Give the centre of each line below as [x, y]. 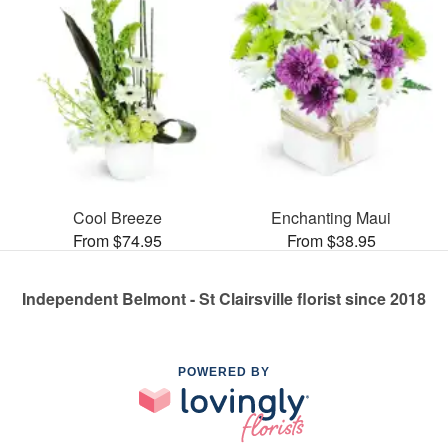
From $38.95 [331, 240]
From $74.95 [117, 240]
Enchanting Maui [331, 217]
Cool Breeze [117, 217]
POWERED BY [224, 371]
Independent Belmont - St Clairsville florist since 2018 [224, 298]
